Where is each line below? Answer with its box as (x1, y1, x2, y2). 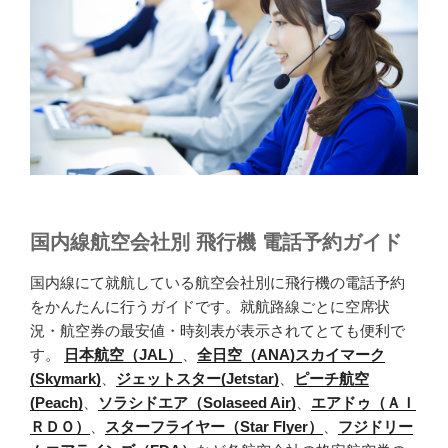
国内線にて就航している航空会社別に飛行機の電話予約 (30, 273, 405, 291)
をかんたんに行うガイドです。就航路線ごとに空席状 (30, 297, 390, 315)
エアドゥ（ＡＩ (311, 393, 416, 411)
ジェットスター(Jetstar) (116, 369, 279, 387)
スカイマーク (295, 345, 385, 363)
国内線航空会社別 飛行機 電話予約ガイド (30, 230, 402, 253)
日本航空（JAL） (64, 345, 182, 363)
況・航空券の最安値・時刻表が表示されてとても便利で (30, 321, 405, 339)
